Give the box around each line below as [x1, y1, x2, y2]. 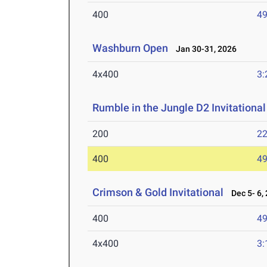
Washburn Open [92, 42, 169, 55]
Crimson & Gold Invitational [92, 186, 224, 199]
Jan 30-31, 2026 [170, 44, 237, 54]
